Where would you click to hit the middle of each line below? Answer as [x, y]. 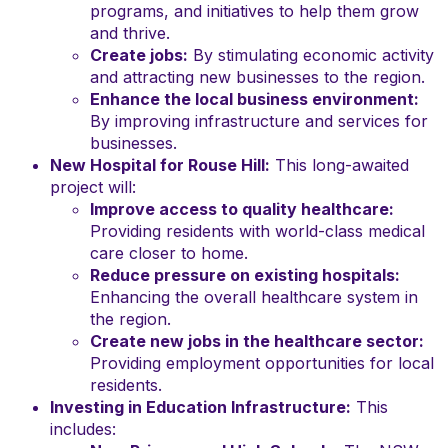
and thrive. [130, 33]
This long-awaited [339, 165]
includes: [83, 429]
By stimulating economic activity [311, 55]
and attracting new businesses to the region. [257, 77]
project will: [93, 187]
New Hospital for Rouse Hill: [160, 165]
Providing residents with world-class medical [257, 231]
